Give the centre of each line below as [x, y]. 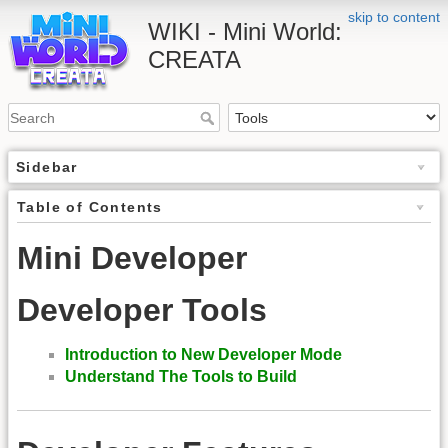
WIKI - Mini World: [245, 31]
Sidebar [47, 167]
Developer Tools [142, 310]
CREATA [194, 59]
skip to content [394, 17]
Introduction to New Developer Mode [203, 354]
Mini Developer [132, 258]
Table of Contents [90, 207]
